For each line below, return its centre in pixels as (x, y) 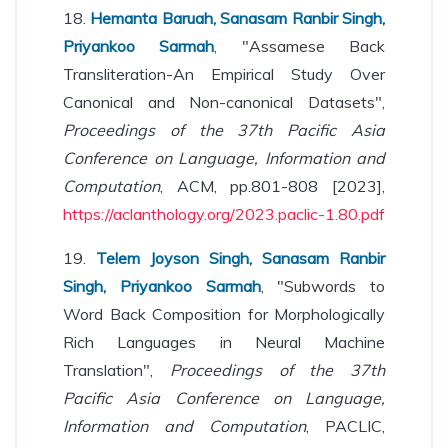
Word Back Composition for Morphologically (224, 314)
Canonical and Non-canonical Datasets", (224, 102)
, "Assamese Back (300, 46)
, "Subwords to (322, 286)
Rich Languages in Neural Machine (224, 342)
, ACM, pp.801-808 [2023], (272, 186)
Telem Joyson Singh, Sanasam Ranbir (240, 258)
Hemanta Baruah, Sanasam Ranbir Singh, (238, 18)
